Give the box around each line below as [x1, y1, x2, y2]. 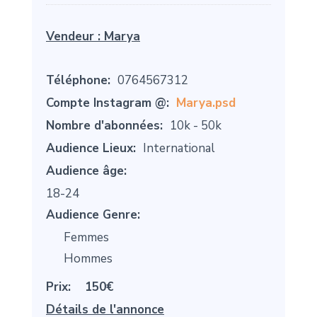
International [143, 140, 215, 157]
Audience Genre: [46, 207, 140, 224]
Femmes [64, 229, 109, 246]
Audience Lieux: [46, 140, 136, 157]
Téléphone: [46, 72, 110, 89]
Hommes [64, 250, 113, 267]
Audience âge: [46, 163, 127, 180]
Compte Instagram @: [46, 95, 169, 112]
